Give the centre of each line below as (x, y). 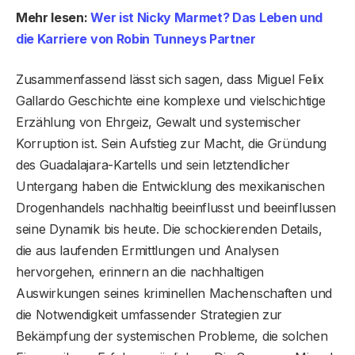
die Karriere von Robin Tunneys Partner (136, 38)
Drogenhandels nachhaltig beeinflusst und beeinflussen (176, 207)
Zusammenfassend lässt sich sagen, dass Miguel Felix (170, 79)
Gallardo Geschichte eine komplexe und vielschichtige (171, 100)
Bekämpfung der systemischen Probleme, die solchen (172, 336)
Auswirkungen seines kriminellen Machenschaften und (174, 293)
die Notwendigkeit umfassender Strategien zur (149, 314)
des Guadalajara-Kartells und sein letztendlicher (153, 164)
